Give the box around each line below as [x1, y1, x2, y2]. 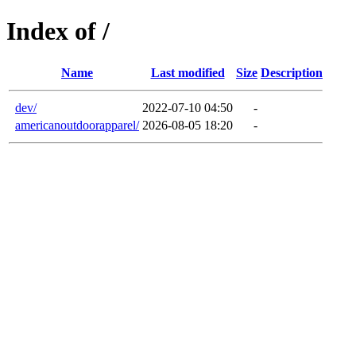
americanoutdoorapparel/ [15, 118, 139, 132]
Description [261, 65, 323, 79]
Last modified [150, 65, 225, 79]
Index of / [6, 17, 110, 46]
